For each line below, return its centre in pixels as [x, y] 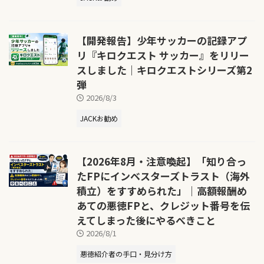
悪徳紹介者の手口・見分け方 [126, 253]
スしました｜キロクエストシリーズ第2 [164, 70]
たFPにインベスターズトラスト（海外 [163, 176]
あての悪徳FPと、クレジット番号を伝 [163, 205]
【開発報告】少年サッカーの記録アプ [162, 40]
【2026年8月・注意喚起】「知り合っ [161, 161]
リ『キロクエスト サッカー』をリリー [163, 55]
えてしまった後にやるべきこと [146, 220]
